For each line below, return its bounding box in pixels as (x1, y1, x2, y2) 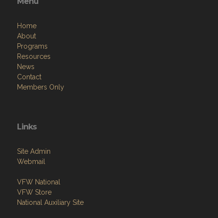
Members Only (17, 83, 64, 91)
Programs (17, 42, 48, 51)
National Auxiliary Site (17, 199, 84, 207)
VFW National (17, 178, 60, 186)
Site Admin (17, 147, 51, 156)
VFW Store (17, 188, 52, 197)
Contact (17, 73, 41, 81)
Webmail (17, 158, 45, 166)
